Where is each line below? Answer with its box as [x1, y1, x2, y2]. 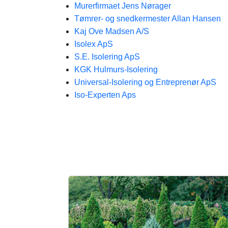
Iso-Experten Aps [74, 91, 136, 99]
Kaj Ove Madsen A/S [74, 27, 149, 36]
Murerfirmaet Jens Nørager [74, 2, 171, 10]
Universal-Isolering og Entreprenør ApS [74, 78, 216, 87]
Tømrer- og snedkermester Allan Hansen [74, 14, 221, 23]
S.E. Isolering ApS [74, 52, 140, 61]
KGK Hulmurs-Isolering [74, 65, 158, 74]
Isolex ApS [74, 40, 113, 48]
